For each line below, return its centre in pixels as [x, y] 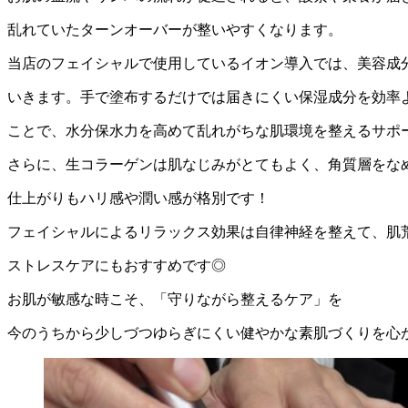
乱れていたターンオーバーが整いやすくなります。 [175, 29]
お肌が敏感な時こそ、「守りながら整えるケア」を [175, 299]
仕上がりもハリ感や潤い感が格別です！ [138, 198]
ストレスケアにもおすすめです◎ [117, 265]
